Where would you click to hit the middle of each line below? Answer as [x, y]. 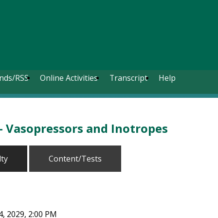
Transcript [128, 78]
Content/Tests [75, 159]
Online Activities [69, 78]
